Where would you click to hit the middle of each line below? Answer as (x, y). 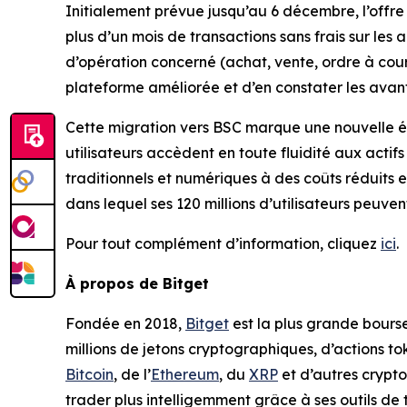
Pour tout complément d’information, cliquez (223, 244)
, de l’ (132, 375)
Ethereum (185, 375)
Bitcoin (89, 375)
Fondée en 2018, (125, 324)
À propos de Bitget (137, 284)
